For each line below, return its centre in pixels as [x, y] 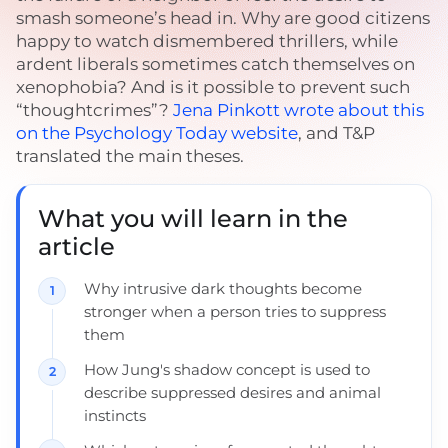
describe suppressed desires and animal [232, 392]
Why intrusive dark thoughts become [223, 288]
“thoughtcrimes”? [94, 110]
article [76, 246]
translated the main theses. [130, 156]
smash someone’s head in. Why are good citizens [223, 18]
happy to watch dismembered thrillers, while [207, 41]
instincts [115, 415]
